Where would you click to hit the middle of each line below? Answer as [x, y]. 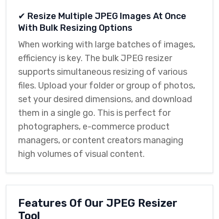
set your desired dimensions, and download [105, 99]
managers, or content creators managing [101, 140]
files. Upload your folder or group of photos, [107, 86]
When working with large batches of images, [107, 44]
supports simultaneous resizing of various [103, 72]
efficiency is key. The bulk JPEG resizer [95, 58]
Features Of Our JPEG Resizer [98, 203]
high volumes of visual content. [81, 154]
